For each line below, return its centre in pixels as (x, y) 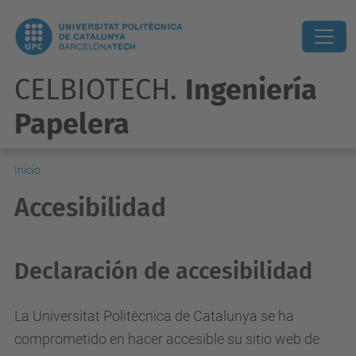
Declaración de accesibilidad (163, 271)
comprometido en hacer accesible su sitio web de (167, 339)
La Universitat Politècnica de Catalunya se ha (154, 316)
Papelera (72, 124)
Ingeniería (251, 90)
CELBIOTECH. (100, 90)
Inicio (27, 170)
